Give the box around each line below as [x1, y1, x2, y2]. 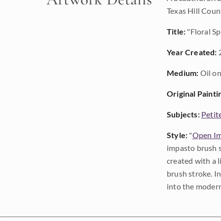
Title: [167, 27, 186, 36]
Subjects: [167, 110, 200, 119]
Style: [167, 130, 188, 140]
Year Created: [167, 47, 217, 57]
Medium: [167, 68, 199, 77]
